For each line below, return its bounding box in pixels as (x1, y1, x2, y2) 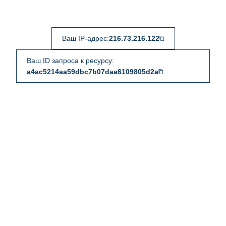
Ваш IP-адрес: (62, 34, 109, 42)
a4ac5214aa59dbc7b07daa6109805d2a (27, 68, 158, 76)
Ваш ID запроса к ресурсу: (27, 56, 114, 65)
